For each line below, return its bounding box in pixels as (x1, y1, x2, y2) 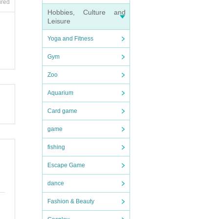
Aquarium (47, 89, 73, 96)
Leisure (47, 17, 70, 25)
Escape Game (47, 162, 85, 169)
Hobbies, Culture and (47, 8, 126, 16)
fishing (47, 144, 65, 151)
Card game (47, 108, 77, 114)
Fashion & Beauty (47, 198, 94, 205)
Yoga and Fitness (47, 35, 93, 42)
